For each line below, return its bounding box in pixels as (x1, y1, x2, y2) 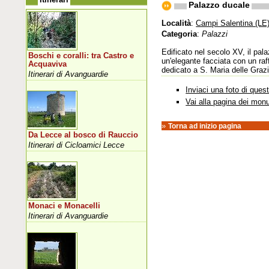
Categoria (162, 29, 198, 38)
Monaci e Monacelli (28, 201, 101, 210)
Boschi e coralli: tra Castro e (28, 51, 134, 60)
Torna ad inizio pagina (168, 122, 242, 130)
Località (162, 18, 192, 28)
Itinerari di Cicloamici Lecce (28, 140, 125, 150)
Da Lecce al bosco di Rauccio (28, 130, 139, 139)
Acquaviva (28, 59, 67, 68)
